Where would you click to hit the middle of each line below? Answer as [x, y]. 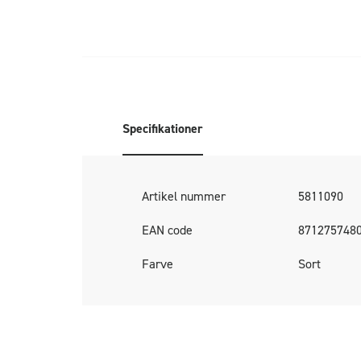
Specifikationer [163, 128]
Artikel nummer [184, 196]
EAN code [167, 230]
